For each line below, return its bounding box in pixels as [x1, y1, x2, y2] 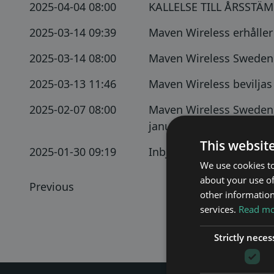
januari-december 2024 [149, 119, 268, 133]
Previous [29, 179, 74, 194]
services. [200, 202, 239, 215]
